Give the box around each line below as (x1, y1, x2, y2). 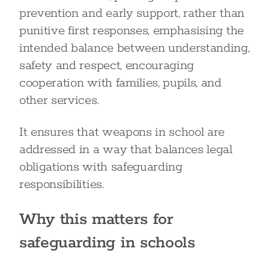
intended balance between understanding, (19, 40, 250, 56)
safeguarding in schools (19, 232, 195, 253)
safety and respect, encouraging (19, 58, 195, 73)
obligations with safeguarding (19, 159, 183, 175)
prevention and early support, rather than (19, 5, 244, 21)
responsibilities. (19, 177, 104, 192)
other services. (19, 92, 99, 108)
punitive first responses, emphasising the (19, 23, 244, 38)
